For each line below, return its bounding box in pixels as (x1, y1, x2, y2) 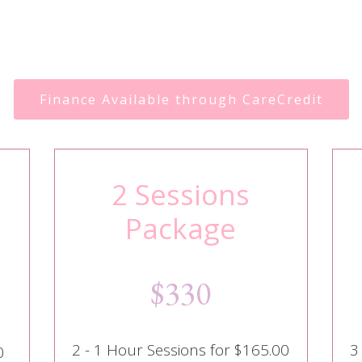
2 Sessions (112, 175, 250, 213)
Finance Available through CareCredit (39, 90, 323, 108)
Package (125, 208, 237, 247)
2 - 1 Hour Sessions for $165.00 (72, 339, 290, 360)
